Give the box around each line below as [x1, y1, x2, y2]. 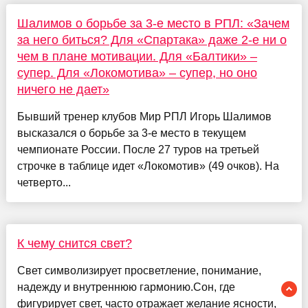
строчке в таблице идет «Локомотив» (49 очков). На [16, 159, 279, 172]
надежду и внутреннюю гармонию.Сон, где [16, 280, 235, 293]
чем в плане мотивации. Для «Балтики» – [16, 49, 257, 63]
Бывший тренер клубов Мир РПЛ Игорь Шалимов [16, 110, 272, 122]
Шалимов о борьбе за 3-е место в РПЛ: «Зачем [16, 16, 289, 30]
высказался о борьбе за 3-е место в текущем [16, 126, 246, 139]
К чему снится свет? [16, 236, 132, 250]
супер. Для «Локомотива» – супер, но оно [16, 65, 257, 80]
